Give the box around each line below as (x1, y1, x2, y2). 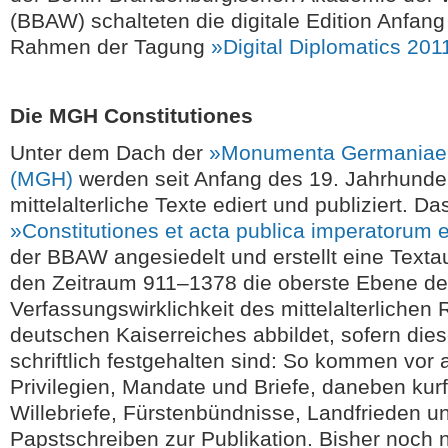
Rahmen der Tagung (10, 35, 211, 58)
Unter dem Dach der (10, 141, 209, 164)
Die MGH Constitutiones (10, 104, 253, 127)
